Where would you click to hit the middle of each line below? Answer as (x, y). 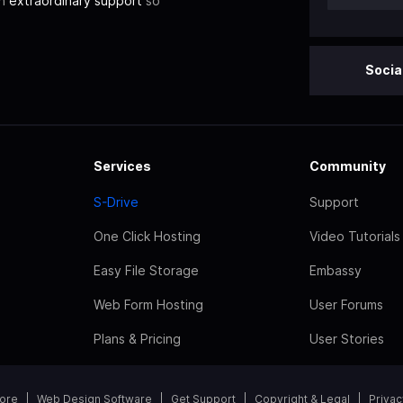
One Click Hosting (147, 236)
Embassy (336, 270)
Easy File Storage (146, 270)
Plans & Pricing (137, 338)
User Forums (346, 304)
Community (348, 166)
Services (122, 166)
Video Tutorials (355, 236)
